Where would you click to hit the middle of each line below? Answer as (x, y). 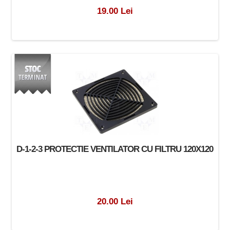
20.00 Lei (115, 201)
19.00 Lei (115, 11)
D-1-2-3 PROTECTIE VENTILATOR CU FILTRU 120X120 (115, 149)
